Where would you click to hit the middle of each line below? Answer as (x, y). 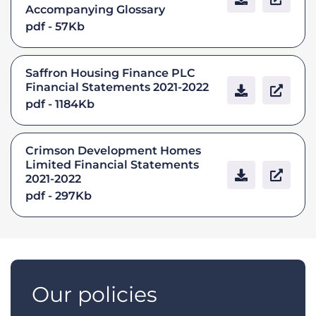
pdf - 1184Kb (60, 104)
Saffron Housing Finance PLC (110, 73)
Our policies (95, 294)
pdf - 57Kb (55, 26)
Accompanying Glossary (95, 9)
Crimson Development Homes (113, 150)
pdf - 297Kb (59, 195)
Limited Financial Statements (112, 164)
